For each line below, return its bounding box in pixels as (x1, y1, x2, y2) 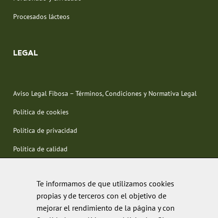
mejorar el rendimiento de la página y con (36, 203, 175, 213)
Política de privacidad (13, 126, 77, 135)
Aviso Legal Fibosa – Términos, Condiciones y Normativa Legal (13, 89, 197, 98)
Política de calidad (13, 145, 68, 154)
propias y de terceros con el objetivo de (36, 191, 166, 200)
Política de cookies (13, 108, 69, 117)
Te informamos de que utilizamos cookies (36, 179, 174, 188)
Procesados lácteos (13, 12, 70, 21)
